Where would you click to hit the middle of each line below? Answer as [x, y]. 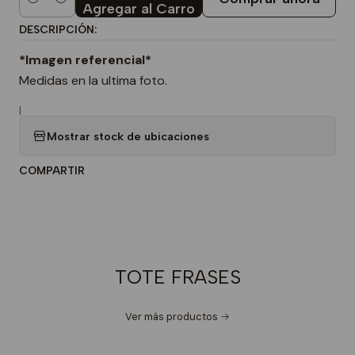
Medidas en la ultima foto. [93, 81]
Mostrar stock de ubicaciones [128, 136]
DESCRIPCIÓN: [58, 30]
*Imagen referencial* [85, 60]
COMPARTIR [52, 171]
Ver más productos [172, 317]
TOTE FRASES [177, 277]
